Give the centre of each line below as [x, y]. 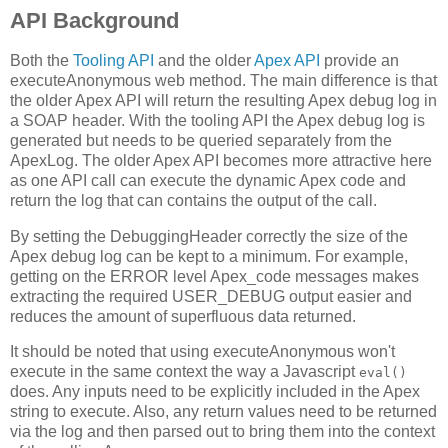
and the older [204, 60]
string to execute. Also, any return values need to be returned [223, 412]
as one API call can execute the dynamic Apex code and [208, 180]
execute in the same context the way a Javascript [184, 372]
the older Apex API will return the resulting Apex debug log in [223, 100]
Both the [41, 60]
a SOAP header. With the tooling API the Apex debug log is [217, 120]
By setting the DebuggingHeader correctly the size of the [209, 236]
